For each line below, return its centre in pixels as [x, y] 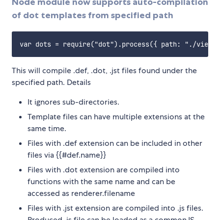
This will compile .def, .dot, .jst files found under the [104, 70]
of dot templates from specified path [93, 15]
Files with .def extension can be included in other [115, 143]
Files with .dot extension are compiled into [104, 169]
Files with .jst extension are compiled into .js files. [115, 208]
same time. [47, 128]
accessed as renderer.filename [81, 193]
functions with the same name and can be [101, 181]
